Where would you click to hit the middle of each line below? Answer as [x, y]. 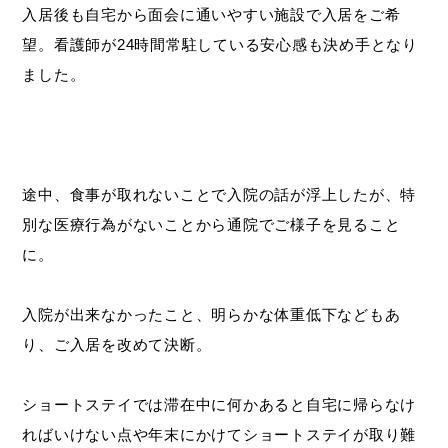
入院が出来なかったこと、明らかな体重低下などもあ [211, 315]
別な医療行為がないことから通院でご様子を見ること [211, 225]
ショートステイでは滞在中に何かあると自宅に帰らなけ [219, 405]
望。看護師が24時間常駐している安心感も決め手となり [220, 45]
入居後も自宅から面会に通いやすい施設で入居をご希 [211, 15]
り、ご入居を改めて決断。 [117, 345]
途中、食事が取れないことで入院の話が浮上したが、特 [219, 195]
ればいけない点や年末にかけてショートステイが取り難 [219, 435]
